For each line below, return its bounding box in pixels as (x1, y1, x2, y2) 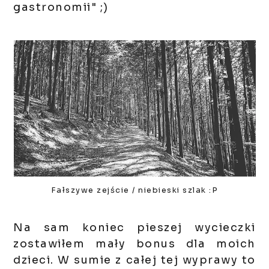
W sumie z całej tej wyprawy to (58, 253, 256, 267)
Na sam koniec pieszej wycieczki (13, 221, 256, 235)
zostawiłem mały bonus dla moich (13, 237, 256, 251)
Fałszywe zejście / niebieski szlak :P (50, 186, 219, 196)
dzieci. (13, 253, 58, 267)
